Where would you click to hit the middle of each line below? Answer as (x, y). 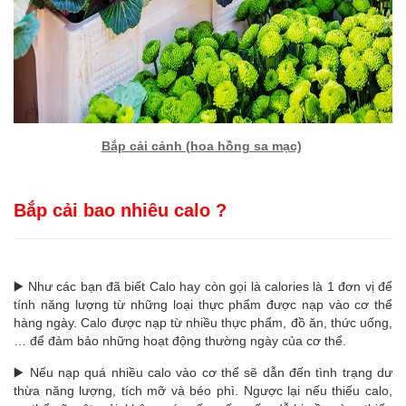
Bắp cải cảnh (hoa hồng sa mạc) (201, 146)
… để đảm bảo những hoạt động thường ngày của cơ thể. (180, 341)
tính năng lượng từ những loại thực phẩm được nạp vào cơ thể (203, 304)
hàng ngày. (48, 323)
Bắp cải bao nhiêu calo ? (120, 210)
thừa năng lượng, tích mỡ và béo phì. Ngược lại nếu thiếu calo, (203, 391)
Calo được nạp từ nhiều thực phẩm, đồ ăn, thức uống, (237, 323)
